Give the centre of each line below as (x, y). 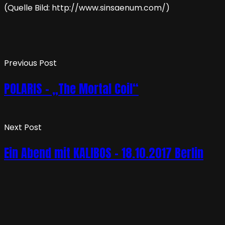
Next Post (23, 128)
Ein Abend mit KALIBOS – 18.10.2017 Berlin (104, 153)
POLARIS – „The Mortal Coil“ (71, 89)
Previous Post (30, 63)
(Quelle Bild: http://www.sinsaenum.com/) (87, 8)
